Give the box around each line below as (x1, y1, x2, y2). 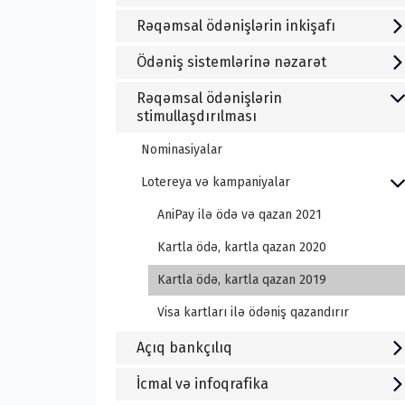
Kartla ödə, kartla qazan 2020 (156, 239, 326, 255)
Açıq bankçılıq (136, 338, 232, 356)
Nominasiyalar (140, 141, 222, 157)
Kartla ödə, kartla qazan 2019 (156, 271, 326, 287)
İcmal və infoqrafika (136, 374, 268, 392)
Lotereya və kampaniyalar (140, 174, 290, 190)
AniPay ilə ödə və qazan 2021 (156, 206, 322, 222)
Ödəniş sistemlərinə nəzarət (136, 52, 326, 71)
